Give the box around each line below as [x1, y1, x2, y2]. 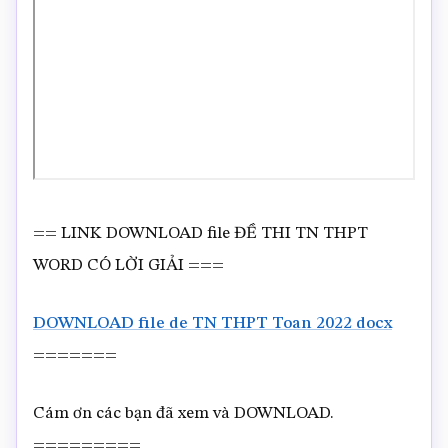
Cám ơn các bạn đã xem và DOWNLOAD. [33, 405, 334, 422]
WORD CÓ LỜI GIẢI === [33, 257, 224, 274]
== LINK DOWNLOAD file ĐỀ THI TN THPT [33, 225, 368, 242]
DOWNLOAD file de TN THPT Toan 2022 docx [33, 315, 392, 332]
